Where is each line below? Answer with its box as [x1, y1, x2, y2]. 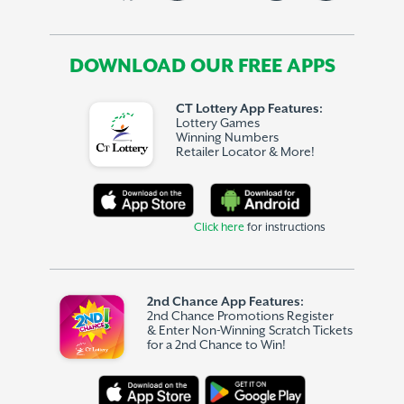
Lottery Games [176, 116, 261, 132]
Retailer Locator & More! [176, 145, 316, 161]
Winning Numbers [176, 131, 280, 146]
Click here [193, 220, 244, 234]
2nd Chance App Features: [146, 294, 304, 309]
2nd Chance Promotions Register [146, 308, 334, 324]
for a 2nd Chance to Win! [146, 337, 286, 353]
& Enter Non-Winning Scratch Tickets [146, 323, 353, 338]
